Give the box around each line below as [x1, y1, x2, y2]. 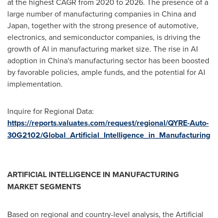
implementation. [7, 78, 65, 89]
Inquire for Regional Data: [7, 106, 94, 116]
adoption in [7, 55, 48, 66]
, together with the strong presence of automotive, [28, 20, 199, 31]
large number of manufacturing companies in [7, 8, 162, 19]
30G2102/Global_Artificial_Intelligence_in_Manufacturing [7, 129, 210, 141]
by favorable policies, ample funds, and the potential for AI [7, 67, 205, 77]
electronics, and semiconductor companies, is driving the [7, 32, 200, 42]
